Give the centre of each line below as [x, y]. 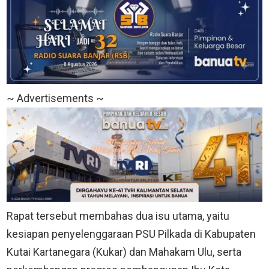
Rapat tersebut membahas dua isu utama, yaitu [118, 216]
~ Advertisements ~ [55, 98]
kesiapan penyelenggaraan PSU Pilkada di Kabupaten [131, 234]
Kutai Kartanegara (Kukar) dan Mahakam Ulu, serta [124, 252]
